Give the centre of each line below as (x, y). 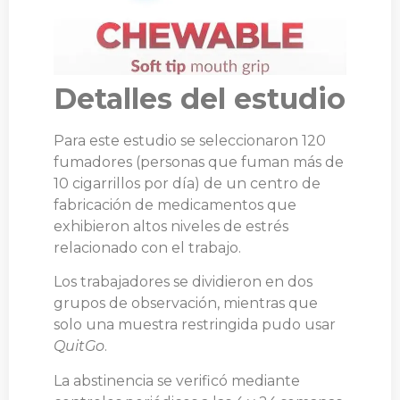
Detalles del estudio (200, 98)
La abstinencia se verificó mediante (177, 380)
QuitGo (79, 346)
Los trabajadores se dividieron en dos (183, 282)
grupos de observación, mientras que (186, 304)
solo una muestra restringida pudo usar (195, 325)
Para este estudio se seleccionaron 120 (190, 140)
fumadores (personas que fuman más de (199, 162)
